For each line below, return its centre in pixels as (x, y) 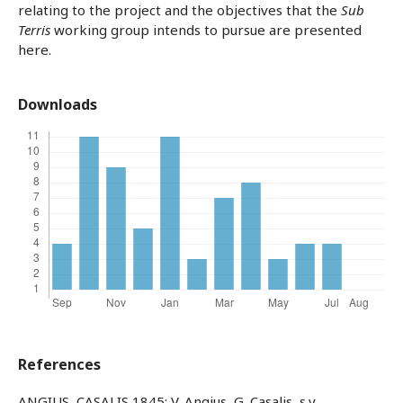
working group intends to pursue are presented (206, 30)
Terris (34, 30)
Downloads (58, 105)
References (59, 365)
